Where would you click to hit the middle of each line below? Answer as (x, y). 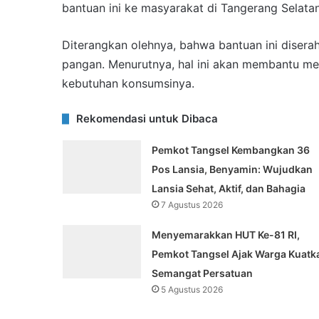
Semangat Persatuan (202, 273)
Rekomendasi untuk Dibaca (147, 119)
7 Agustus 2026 (192, 205)
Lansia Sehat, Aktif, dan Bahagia (228, 189)
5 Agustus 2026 (192, 290)
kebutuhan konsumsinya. (128, 84)
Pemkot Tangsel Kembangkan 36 (230, 150)
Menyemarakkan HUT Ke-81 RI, (225, 235)
